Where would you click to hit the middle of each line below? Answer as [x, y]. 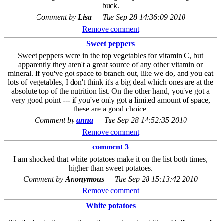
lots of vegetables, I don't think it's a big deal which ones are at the [110, 82]
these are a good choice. [110, 109]
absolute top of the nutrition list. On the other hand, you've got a [110, 91]
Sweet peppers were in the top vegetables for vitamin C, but [110, 56]
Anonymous [86, 179]
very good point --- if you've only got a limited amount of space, [110, 100]
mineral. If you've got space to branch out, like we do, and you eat [110, 74]
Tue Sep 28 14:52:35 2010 [145, 120]
